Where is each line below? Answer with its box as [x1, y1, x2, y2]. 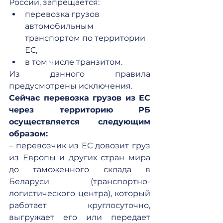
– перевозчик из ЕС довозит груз [9, 141, 150, 150]
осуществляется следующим [9, 117, 150, 126]
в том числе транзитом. [25, 57, 122, 67]
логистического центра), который [9, 189, 150, 198]
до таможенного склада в [9, 165, 150, 174]
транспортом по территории [25, 33, 147, 43]
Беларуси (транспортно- [9, 177, 150, 186]
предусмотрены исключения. [9, 81, 132, 91]
